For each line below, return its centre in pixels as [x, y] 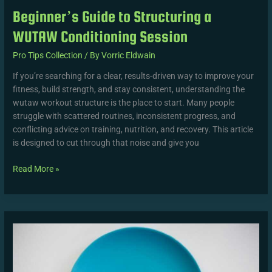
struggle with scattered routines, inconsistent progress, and [124, 116]
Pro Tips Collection [48, 55]
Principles [31, 230]
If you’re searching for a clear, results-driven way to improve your [134, 76]
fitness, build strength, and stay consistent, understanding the [129, 90]
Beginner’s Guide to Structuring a [112, 16]
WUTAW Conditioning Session [100, 36]
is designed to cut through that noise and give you [106, 143]
